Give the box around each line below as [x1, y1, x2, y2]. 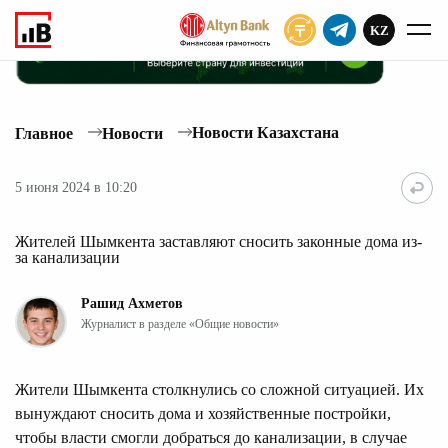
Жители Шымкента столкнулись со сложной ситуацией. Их [15, 380, 424, 398]
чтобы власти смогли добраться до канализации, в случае [15, 428, 407, 446]
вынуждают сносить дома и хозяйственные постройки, [15, 404, 391, 422]
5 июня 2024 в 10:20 [15, 180, 137, 196]
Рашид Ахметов [81, 295, 183, 311]
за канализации [15, 248, 120, 266]
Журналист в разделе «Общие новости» [81, 316, 279, 331]
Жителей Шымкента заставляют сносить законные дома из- [15, 232, 422, 250]
